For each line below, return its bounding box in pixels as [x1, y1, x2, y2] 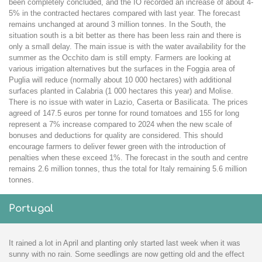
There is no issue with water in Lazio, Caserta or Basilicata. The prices [9, 98, 248, 107]
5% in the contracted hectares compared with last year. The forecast [9, 9, 240, 18]
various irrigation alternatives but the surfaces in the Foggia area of [9, 64, 235, 74]
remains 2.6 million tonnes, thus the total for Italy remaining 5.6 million [9, 164, 247, 174]
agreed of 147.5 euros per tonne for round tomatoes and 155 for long [9, 109, 239, 118]
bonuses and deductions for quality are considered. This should [9, 131, 223, 140]
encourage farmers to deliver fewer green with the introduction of [9, 142, 226, 151]
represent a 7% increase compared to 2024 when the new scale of [9, 120, 232, 129]
